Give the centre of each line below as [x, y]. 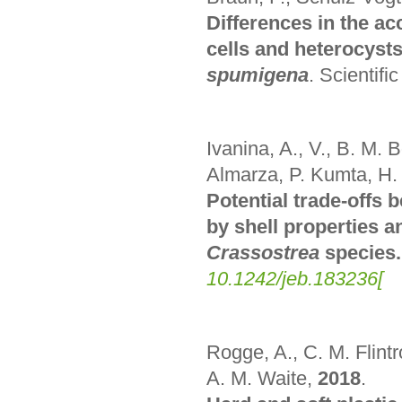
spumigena [258, 75]
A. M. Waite [257, 378]
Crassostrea [263, 252]
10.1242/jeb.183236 [292, 278]
